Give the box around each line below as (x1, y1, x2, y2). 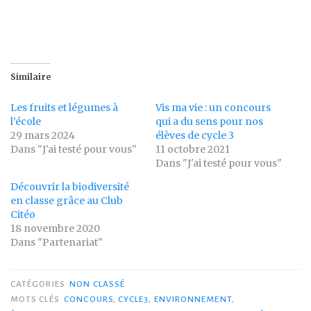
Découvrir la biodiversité (10, 180, 129, 194)
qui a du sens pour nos (155, 115, 263, 128)
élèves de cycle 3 (155, 129, 234, 142)
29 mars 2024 (10, 129, 75, 142)
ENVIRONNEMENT (153, 294, 232, 305)
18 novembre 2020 (10, 222, 100, 235)
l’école (10, 115, 41, 128)
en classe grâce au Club (10, 194, 123, 208)
